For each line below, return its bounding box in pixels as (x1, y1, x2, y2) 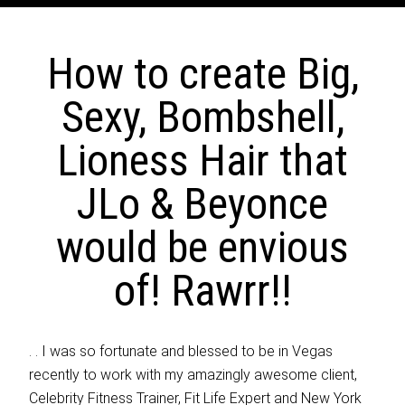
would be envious (56, 221, 349, 273)
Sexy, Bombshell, (61, 91, 344, 143)
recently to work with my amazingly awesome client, (29, 366, 358, 383)
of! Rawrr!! (113, 265, 292, 316)
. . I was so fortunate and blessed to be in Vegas (29, 343, 334, 360)
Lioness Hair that (57, 135, 348, 186)
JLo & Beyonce (77, 178, 328, 230)
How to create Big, (46, 48, 359, 99)
